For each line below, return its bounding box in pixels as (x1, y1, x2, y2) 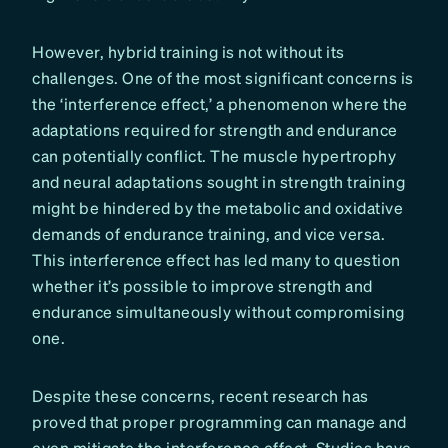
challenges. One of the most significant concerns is (32, 67, 414, 89)
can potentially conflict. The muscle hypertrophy (32, 145, 396, 167)
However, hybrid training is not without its (32, 41, 345, 63)
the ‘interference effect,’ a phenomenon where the (32, 93, 408, 115)
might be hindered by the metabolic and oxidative (32, 197, 403, 219)
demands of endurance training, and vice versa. (32, 223, 385, 245)
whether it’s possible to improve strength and (32, 275, 373, 297)
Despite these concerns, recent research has (32, 385, 369, 407)
